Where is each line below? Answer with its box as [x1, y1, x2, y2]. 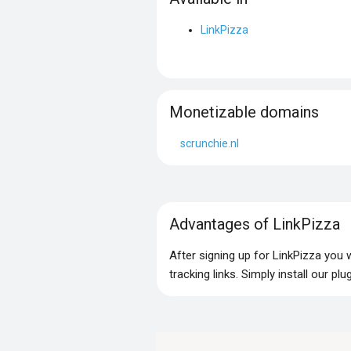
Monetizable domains [168, 102, 319, 121]
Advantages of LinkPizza [168, 214, 340, 233]
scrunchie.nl [179, 136, 239, 150]
